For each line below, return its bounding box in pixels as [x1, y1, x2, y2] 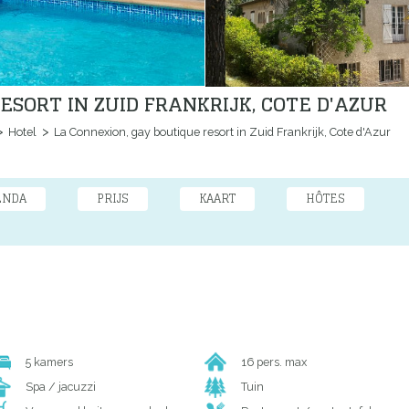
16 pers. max [241, 354, 307, 369]
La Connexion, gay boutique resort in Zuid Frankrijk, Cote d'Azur [51, 125, 391, 140]
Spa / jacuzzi [25, 379, 96, 393]
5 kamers [25, 354, 73, 369]
